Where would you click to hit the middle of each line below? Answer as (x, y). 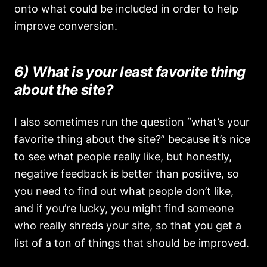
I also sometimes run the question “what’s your (132, 122)
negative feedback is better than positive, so (127, 174)
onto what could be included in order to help (126, 9)
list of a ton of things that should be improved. (132, 243)
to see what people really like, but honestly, (123, 156)
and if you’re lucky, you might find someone (124, 208)
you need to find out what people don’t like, (124, 191)
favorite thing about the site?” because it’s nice (132, 139)
